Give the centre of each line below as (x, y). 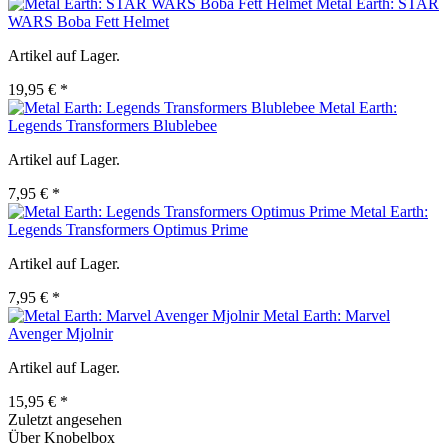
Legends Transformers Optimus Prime (128, 230)
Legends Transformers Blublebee (112, 126)
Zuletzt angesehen (65, 420)
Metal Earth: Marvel (326, 316)
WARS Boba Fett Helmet (88, 22)
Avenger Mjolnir (60, 334)
